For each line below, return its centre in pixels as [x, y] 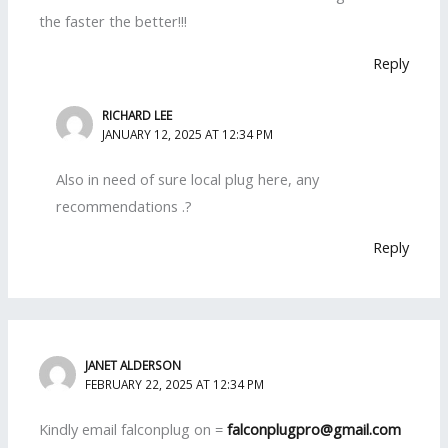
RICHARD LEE [137, 115]
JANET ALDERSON [133, 365]
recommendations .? [124, 205]
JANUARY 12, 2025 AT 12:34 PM [188, 134]
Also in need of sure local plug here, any [188, 178]
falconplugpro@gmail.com [314, 428]
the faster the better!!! [113, 21]
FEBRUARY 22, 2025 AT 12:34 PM [175, 384]
